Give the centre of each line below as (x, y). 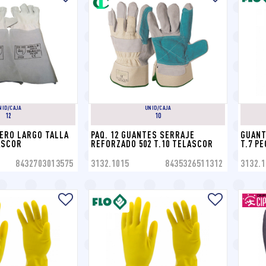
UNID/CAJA (158, 107)
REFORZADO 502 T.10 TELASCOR (152, 143)
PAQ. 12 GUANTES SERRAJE (143, 134)
